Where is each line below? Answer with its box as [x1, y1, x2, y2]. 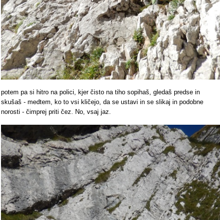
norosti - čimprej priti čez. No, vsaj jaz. [1, 108, 111, 115]
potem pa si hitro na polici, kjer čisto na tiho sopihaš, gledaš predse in [1, 88, 200, 96]
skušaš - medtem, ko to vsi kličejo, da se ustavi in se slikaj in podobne [1, 98, 203, 106]
